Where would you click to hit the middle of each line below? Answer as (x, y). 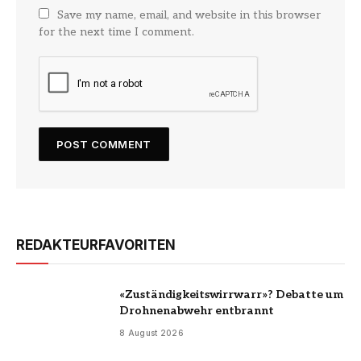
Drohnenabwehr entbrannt (197, 311)
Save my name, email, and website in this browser (189, 15)
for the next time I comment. (116, 32)
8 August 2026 (151, 333)
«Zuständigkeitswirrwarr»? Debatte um (231, 295)
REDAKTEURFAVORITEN (96, 245)
